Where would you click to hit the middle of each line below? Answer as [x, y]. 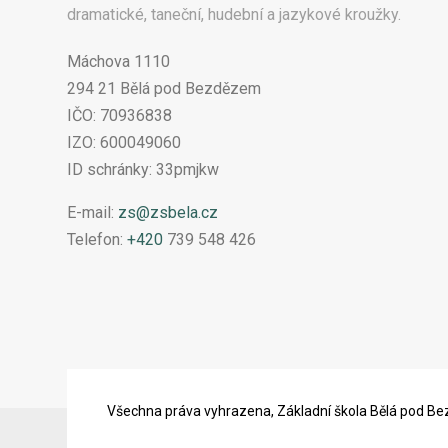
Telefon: [97, 239]
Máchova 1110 [118, 61]
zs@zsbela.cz [168, 212]
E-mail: [92, 212]
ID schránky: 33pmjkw [143, 169]
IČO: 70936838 [119, 115]
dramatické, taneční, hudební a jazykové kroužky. [234, 14]
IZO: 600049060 [124, 142]
